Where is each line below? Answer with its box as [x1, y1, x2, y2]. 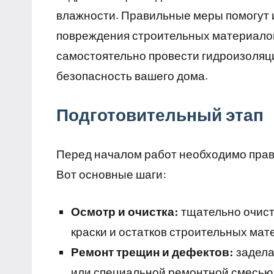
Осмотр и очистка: [71, 204, 179, 219]
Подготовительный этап [56, 104, 264, 125]
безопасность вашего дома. [56, 68, 208, 83]
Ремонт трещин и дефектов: [71, 245, 234, 259]
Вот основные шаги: [56, 167, 166, 182]
